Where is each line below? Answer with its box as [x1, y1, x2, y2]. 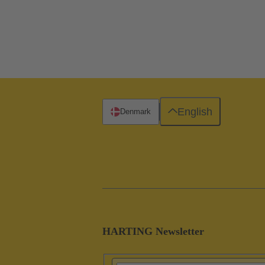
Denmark [120, 106, 151, 116]
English [177, 105, 212, 118]
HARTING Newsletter [102, 225, 204, 237]
